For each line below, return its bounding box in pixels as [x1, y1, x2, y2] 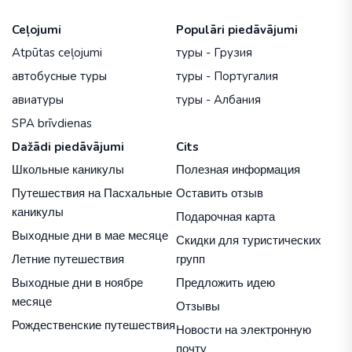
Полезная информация [176, 163, 300, 177]
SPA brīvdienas [12, 115, 92, 132]
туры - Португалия [176, 68, 278, 85]
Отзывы [176, 299, 220, 313]
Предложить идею [176, 276, 275, 290]
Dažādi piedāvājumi [12, 139, 124, 156]
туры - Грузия [176, 45, 252, 61]
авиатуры [12, 92, 64, 108]
